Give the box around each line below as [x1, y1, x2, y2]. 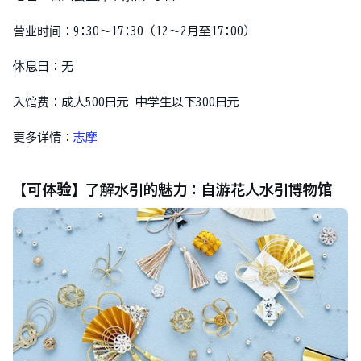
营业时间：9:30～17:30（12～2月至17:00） [13, 25, 255, 37]
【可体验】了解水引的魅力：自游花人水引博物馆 [13, 182, 332, 197]
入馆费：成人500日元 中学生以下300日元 [13, 96, 239, 108]
